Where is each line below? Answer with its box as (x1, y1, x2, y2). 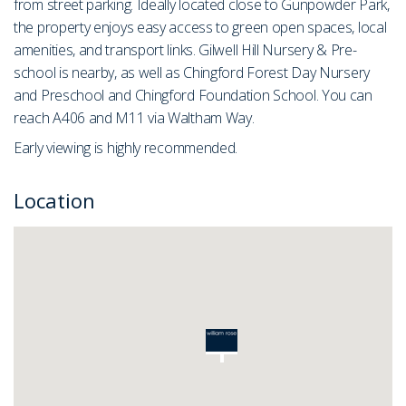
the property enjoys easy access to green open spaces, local (14, 16, 387, 37)
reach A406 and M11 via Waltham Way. (14, 107, 255, 128)
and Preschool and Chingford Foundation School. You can (14, 84, 372, 105)
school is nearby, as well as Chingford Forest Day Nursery (14, 62, 370, 82)
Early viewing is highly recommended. (14, 137, 238, 158)
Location (14, 186, 95, 214)
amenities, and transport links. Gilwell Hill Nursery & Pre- (14, 39, 357, 60)
